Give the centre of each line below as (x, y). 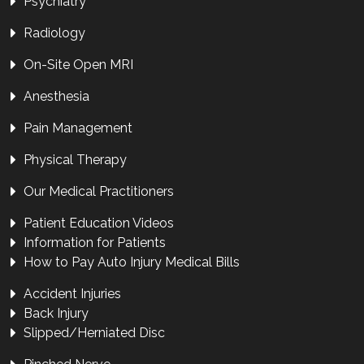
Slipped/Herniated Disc (95, 333)
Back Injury (56, 313)
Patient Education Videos (99, 223)
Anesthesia (57, 96)
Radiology (55, 33)
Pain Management (78, 128)
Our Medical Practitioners (99, 191)
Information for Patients (95, 243)
